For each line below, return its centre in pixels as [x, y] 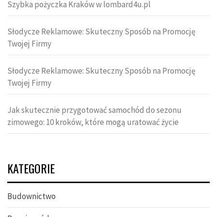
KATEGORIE [31, 168]
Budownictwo [31, 196]
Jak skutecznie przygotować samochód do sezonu [94, 110]
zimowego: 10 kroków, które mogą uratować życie [93, 122]
